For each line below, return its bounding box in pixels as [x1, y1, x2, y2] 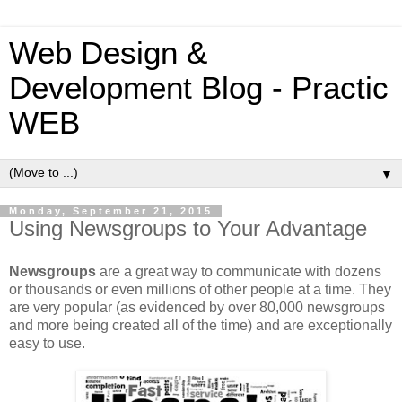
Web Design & [9, 36, 207, 70]
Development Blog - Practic [9, 71, 389, 105]
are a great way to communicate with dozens [96, 263, 381, 279]
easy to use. [9, 335, 85, 351]
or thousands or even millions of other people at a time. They [9, 281, 391, 297]
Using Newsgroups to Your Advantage [9, 216, 367, 240]
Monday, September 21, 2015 [9, 205, 213, 216]
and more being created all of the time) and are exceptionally [9, 317, 392, 333]
